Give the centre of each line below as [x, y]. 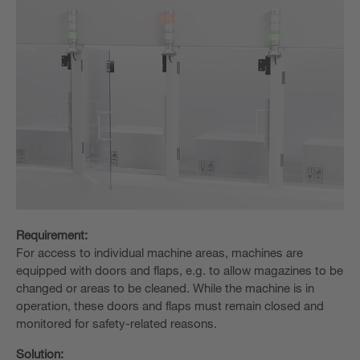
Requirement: [52, 235]
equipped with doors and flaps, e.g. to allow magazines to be [180, 270]
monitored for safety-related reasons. [117, 323]
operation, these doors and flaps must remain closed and [170, 306]
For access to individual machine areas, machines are [160, 253]
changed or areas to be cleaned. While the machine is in [165, 288]
